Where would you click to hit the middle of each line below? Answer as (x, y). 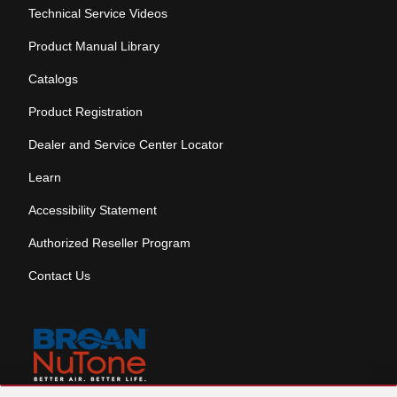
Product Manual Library (94, 46)
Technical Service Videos (98, 13)
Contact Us (59, 276)
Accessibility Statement (93, 210)
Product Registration (86, 112)
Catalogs (53, 79)
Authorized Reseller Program (109, 243)
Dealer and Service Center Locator (126, 144)
